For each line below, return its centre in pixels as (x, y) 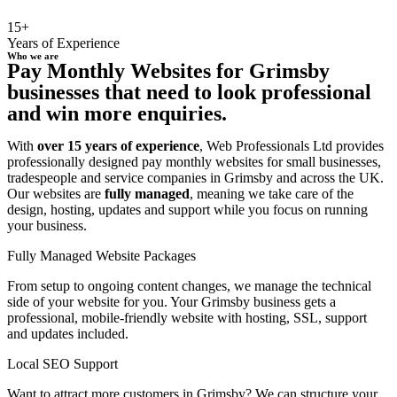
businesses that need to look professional (189, 92)
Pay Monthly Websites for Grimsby (168, 70)
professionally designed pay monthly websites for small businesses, (194, 161)
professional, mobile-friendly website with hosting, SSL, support (187, 317)
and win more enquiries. (117, 113)
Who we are (33, 55)
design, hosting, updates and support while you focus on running (187, 209)
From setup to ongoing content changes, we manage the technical (189, 285)
